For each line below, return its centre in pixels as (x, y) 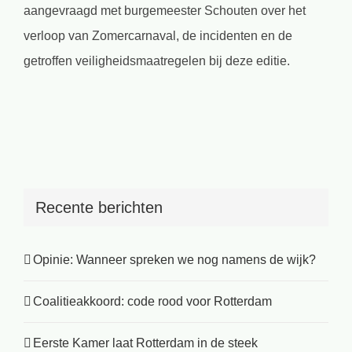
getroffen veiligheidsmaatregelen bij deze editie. (157, 60)
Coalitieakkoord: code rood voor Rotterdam (152, 301)
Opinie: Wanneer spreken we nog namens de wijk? (174, 259)
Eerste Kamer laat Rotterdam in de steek (145, 343)
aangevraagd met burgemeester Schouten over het (165, 10)
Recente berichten (99, 208)
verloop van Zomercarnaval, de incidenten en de (158, 35)
